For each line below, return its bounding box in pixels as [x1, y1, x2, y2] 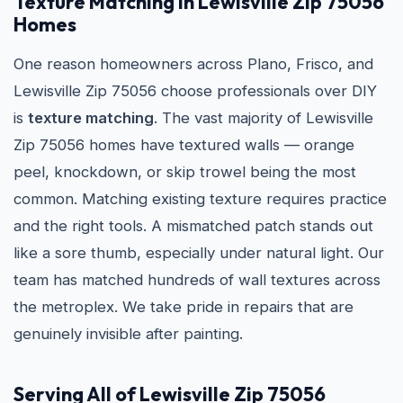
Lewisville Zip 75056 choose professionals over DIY [13, 82, 377, 100]
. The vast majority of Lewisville [154, 109, 373, 127]
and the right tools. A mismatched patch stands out [13, 217, 373, 235]
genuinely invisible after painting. [13, 325, 243, 343]
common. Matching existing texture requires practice [13, 190, 387, 208]
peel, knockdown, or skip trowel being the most [13, 163, 356, 181]
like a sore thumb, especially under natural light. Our [13, 244, 384, 262]
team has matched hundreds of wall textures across [13, 271, 381, 289]
